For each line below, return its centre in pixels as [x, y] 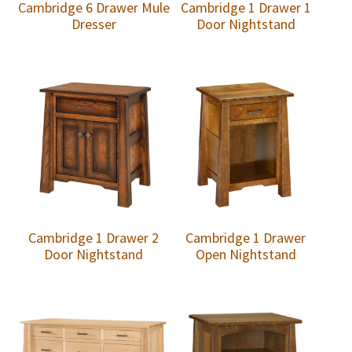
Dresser [93, 24]
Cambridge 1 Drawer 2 [94, 238]
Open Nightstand [246, 255]
